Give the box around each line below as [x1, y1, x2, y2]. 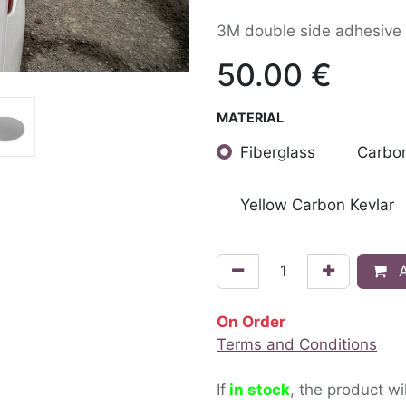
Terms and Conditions [217, 334, 377, 353]
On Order [217, 312, 285, 331]
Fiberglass [239, 142, 315, 161]
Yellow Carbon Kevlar [239, 195, 394, 214]
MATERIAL [217, 110, 284, 125]
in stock [229, 380, 290, 399]
